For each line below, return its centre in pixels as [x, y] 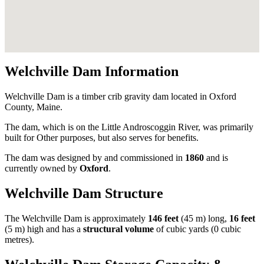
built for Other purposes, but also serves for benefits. [102, 138]
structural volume [118, 229]
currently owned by [42, 169]
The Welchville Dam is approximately [76, 219]
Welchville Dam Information [92, 72]
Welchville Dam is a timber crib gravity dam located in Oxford [121, 97]
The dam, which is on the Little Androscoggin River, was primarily [129, 127]
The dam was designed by [55, 158]
